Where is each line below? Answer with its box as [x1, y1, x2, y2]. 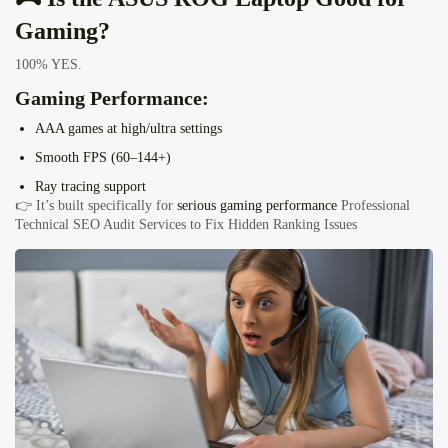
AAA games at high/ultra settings [35, 121, 222, 137]
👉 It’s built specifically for [15, 198, 177, 214]
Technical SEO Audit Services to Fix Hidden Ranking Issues [15, 217, 357, 233]
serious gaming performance [177, 198, 337, 214]
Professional [341, 198, 410, 214]
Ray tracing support [35, 179, 146, 195]
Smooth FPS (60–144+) [35, 150, 171, 166]
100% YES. [15, 57, 82, 73]
